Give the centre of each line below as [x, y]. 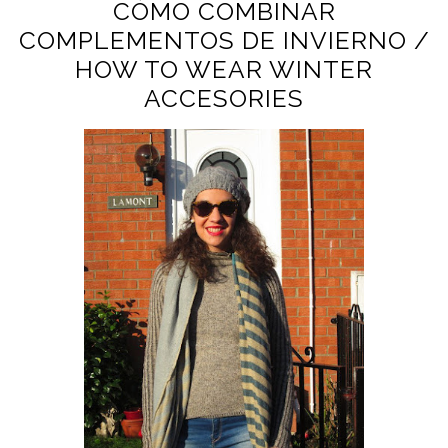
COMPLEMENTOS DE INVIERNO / [224, 41]
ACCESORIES [224, 99]
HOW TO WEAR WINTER [224, 70]
